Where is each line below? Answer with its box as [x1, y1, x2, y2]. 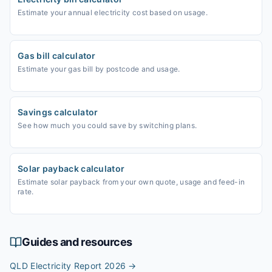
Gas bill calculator [18, 50, 96, 61]
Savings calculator [18, 107, 98, 117]
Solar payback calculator [18, 163, 125, 174]
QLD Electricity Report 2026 [10, 260, 126, 271]
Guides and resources [22, 236, 132, 248]
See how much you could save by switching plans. [18, 121, 197, 130]
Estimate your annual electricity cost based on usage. [18, 8, 208, 17]
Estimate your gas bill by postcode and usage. [18, 64, 180, 73]
